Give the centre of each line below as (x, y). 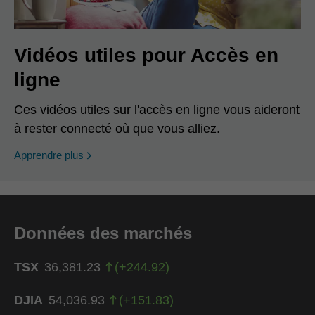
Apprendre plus (49, 155)
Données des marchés (103, 233)
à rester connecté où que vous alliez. (117, 128)
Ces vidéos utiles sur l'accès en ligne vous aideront (157, 109)
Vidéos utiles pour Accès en (146, 55)
